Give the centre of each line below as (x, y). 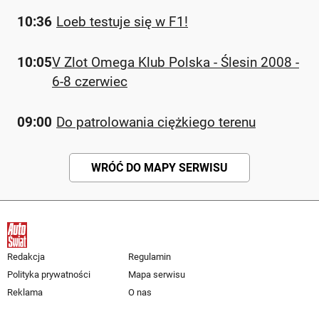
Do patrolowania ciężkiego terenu (156, 122)
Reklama (25, 292)
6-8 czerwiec (90, 82)
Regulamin (150, 257)
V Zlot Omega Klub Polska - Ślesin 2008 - (176, 62)
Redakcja (26, 257)
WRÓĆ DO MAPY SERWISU (159, 168)
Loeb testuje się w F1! (122, 22)
